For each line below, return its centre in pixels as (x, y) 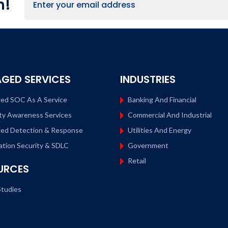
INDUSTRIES (148, 79)
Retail (137, 161)
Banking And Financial (162, 99)
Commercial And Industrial (170, 115)
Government (148, 145)
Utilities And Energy (160, 130)
